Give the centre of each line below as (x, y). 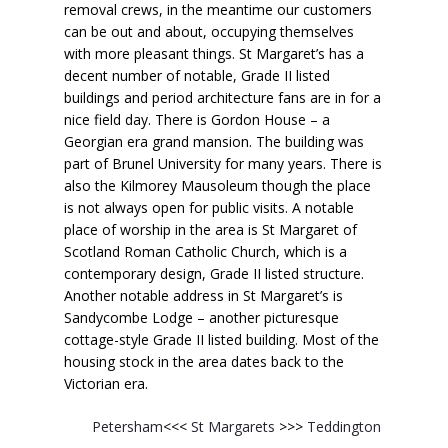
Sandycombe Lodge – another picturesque (201, 317)
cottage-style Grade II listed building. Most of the (221, 339)
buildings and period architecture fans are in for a (222, 97)
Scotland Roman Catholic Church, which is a (205, 251)
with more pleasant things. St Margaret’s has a (214, 53)
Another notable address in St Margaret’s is (203, 295)
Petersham (127, 426)
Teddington (342, 426)
